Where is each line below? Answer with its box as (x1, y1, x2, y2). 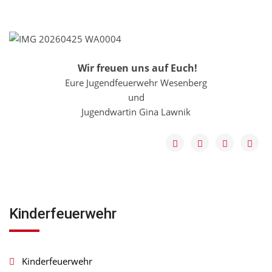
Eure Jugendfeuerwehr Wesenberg (65, 76, 207, 89)
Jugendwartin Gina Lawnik (81, 106, 191, 118)
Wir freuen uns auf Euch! (77, 61, 197, 75)
